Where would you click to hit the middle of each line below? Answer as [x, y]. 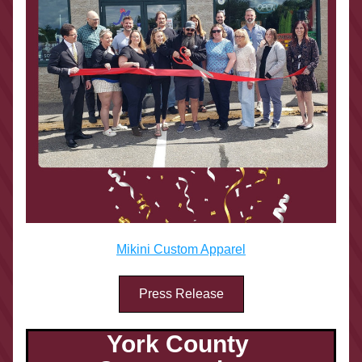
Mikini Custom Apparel [181, 249]
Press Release [181, 294]
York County [178, 344]
